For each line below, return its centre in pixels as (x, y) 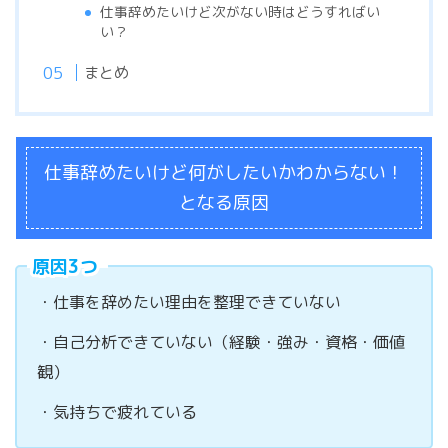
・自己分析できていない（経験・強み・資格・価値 (221, 342)
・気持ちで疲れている (117, 412)
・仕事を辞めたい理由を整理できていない (189, 302)
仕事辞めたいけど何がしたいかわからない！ (224, 173)
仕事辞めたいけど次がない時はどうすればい (240, 12)
